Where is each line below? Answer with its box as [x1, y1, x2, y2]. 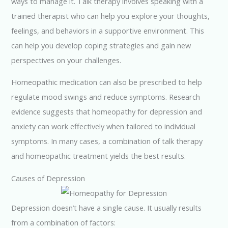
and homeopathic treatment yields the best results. [11, 151, 186, 161]
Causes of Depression [11, 173, 85, 183]
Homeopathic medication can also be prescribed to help [11, 77, 203, 88]
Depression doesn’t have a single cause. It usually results [11, 202, 202, 213]
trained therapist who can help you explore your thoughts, [11, 10, 210, 21]
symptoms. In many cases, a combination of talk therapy [11, 136, 203, 147]
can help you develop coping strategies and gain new [11, 40, 191, 50]
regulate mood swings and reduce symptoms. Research [11, 92, 201, 102]
